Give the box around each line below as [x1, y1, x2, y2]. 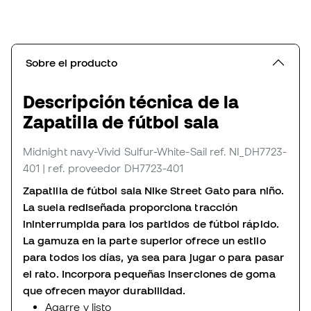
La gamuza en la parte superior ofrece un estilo [23, 234, 266, 247]
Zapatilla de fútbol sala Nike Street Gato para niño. [23, 184, 285, 197]
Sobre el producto [26, 56, 117, 69]
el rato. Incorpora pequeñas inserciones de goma [23, 267, 276, 280]
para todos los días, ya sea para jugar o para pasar [23, 251, 284, 264]
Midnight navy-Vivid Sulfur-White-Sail [23, 145, 207, 158]
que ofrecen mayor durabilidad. [23, 284, 186, 297]
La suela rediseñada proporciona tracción [23, 201, 238, 214]
